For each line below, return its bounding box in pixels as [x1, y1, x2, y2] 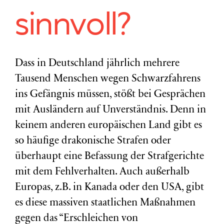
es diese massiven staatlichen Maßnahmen [15, 198, 195, 208]
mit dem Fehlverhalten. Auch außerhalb [15, 167, 189, 177]
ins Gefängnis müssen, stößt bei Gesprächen [15, 89, 205, 100]
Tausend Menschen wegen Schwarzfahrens [15, 74, 200, 84]
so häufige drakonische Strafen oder [15, 136, 171, 146]
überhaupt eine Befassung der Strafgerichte [15, 151, 204, 162]
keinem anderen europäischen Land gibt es [15, 120, 202, 131]
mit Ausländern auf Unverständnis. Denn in [15, 105, 206, 115]
